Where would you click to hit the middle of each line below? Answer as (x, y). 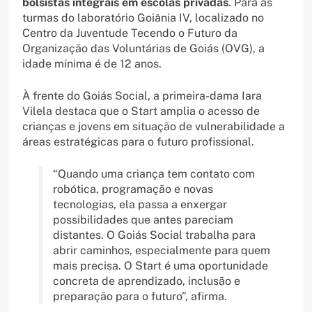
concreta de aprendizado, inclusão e (147, 281)
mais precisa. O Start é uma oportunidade (161, 266)
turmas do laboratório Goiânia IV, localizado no (143, 18)
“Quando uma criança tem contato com (154, 174)
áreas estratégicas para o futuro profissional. (138, 142)
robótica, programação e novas (133, 189)
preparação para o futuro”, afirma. (140, 297)
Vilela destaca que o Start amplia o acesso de (141, 111)
